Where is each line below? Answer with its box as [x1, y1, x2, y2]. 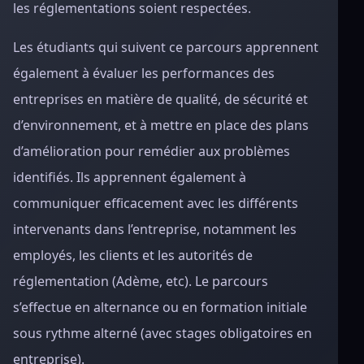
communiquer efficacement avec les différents [13, 194, 298, 212]
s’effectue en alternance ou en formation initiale [13, 298, 307, 316]
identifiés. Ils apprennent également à [13, 168, 246, 186]
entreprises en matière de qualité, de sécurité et [13, 90, 308, 108]
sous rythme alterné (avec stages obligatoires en [13, 324, 312, 342]
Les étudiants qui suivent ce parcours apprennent [13, 38, 318, 56]
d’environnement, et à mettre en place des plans [13, 116, 309, 134]
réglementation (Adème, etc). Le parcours [13, 272, 268, 290]
